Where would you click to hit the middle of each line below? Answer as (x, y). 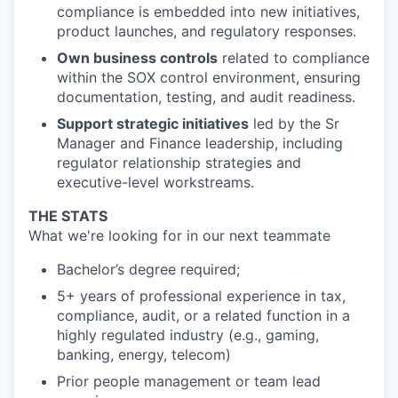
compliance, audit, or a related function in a (203, 315)
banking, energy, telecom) (144, 354)
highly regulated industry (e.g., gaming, (188, 335)
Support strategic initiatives (153, 123)
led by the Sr (294, 123)
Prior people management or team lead (189, 381)
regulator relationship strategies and (179, 163)
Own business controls (137, 58)
